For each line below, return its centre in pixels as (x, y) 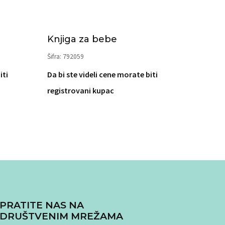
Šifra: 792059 (66, 57)
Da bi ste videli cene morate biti (102, 74)
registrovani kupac (81, 90)
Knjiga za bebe (82, 39)
